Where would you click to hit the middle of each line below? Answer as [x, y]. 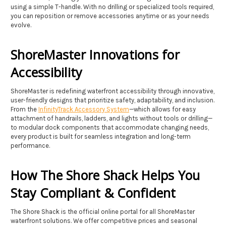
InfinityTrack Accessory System [84, 109]
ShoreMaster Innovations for [95, 54]
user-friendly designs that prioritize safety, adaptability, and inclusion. [112, 100]
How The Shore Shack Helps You [105, 175]
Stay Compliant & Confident [93, 192]
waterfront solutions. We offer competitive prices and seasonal [104, 220]
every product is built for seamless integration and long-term [101, 136]
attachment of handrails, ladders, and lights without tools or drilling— [111, 118]
